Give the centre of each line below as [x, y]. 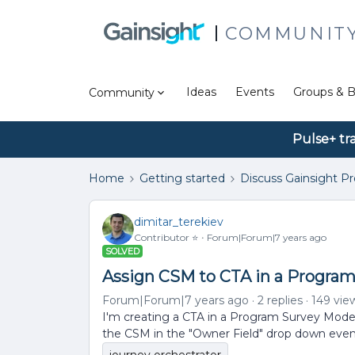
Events [255, 92]
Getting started [182, 178]
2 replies [280, 300]
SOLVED [122, 251]
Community [122, 92]
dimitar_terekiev [179, 221]
